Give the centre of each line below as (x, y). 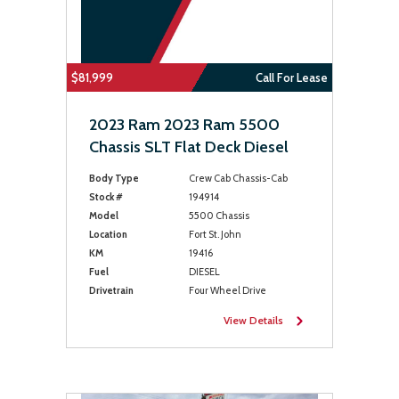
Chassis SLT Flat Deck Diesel (189, 147)
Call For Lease (292, 77)
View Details (253, 320)
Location (108, 234)
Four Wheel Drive (227, 290)
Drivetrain (111, 290)
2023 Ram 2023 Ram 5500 (184, 125)
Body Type (114, 178)
